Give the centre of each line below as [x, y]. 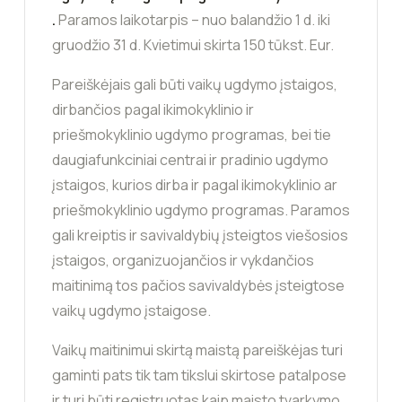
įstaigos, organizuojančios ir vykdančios [183, 260]
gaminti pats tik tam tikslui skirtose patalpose [199, 375]
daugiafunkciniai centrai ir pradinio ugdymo [190, 159]
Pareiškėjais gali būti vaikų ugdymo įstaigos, [195, 84]
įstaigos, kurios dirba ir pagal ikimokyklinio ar [195, 184]
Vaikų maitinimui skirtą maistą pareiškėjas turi [197, 350]
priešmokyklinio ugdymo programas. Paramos [201, 210]
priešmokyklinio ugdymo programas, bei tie [192, 134]
